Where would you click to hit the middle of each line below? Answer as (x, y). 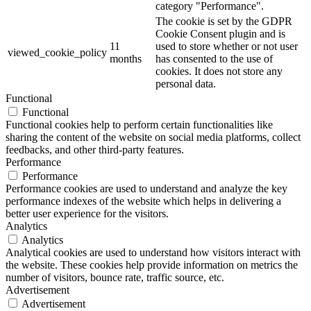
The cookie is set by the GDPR (224, 22)
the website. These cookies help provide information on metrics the (152, 265)
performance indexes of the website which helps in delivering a (143, 201)
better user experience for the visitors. (87, 214)
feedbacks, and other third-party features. (95, 150)
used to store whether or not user (227, 47)
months (126, 59)
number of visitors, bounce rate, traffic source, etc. (115, 278)
